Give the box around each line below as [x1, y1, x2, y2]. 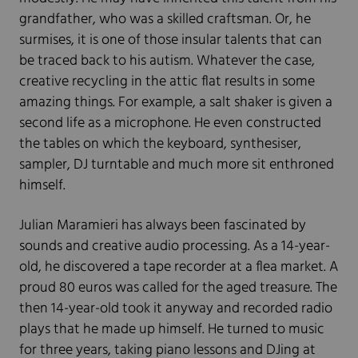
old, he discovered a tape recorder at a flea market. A [19, 256, 338, 280]
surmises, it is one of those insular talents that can [19, 29, 322, 53]
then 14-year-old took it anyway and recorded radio [19, 297, 332, 321]
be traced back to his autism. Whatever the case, [19, 50, 315, 74]
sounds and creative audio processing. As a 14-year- [19, 235, 330, 259]
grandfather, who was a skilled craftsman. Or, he [19, 8, 311, 32]
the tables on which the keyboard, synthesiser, [19, 133, 301, 157]
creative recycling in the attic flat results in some [19, 70, 315, 94]
